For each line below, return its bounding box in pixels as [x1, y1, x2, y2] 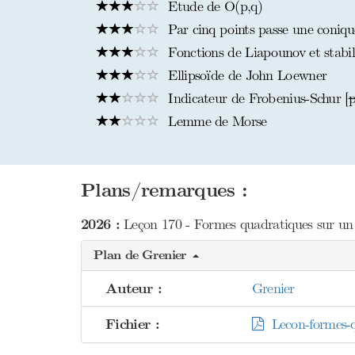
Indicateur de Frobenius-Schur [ [164, 90, 349, 107]
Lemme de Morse [164, 113, 267, 130]
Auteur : [105, 280, 162, 298]
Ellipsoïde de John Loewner [164, 67, 327, 84]
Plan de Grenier [94, 247, 191, 263]
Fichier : [105, 315, 160, 334]
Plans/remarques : [81, 179, 248, 202]
